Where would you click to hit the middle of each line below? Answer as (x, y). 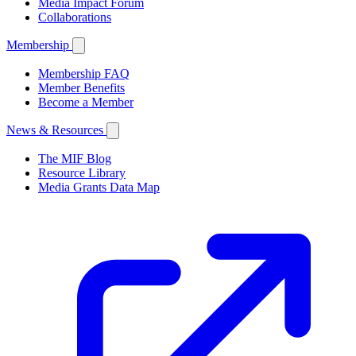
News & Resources (55, 130)
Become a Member (86, 102)
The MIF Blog (75, 158)
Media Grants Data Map (99, 187)
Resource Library (82, 172)
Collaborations (75, 17)
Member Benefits (81, 87)
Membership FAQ (84, 73)
